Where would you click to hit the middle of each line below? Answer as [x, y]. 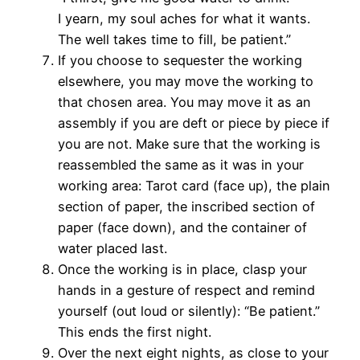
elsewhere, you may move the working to [186, 82]
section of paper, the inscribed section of [186, 207]
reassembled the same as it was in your [181, 165]
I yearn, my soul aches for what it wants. [184, 19]
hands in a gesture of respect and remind [186, 290]
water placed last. [112, 249]
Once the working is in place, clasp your [182, 270]
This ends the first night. [135, 332]
